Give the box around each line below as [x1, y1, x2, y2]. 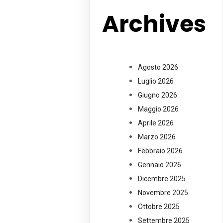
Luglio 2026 [138, 77, 174, 86]
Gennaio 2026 [138, 161, 182, 169]
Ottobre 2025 [138, 203, 180, 211]
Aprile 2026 [138, 119, 174, 127]
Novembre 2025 [138, 189, 189, 197]
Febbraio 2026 [138, 147, 183, 155]
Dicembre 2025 [138, 175, 186, 183]
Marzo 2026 [138, 133, 176, 141]
